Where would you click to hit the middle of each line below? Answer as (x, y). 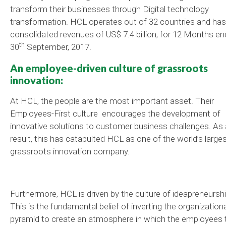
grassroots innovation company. (70, 152)
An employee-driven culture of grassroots (109, 68)
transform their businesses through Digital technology (109, 9)
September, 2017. (58, 47)
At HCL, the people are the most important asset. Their (112, 101)
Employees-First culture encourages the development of (115, 114)
